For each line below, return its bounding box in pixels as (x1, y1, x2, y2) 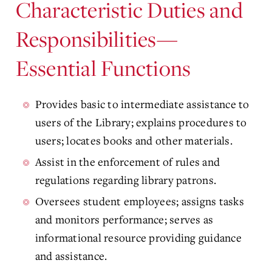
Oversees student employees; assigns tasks (35, 194, 244, 209)
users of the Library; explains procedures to (35, 115, 247, 130)
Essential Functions (15, 53, 191, 83)
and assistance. (35, 248, 107, 263)
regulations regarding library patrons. (35, 172, 216, 188)
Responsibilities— (15, 24, 178, 53)
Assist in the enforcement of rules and (35, 154, 220, 169)
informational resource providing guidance (35, 230, 242, 245)
